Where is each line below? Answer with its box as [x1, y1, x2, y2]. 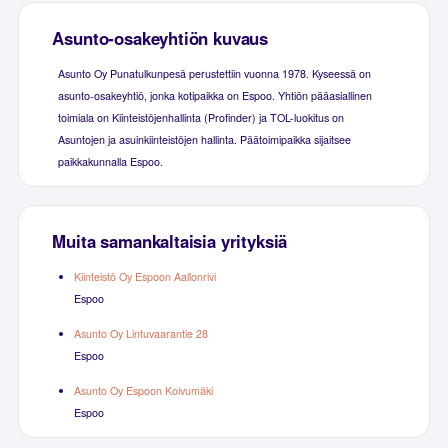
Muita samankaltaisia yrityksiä [52, 228, 288, 253]
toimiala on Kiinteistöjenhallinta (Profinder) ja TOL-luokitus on [57, 109, 344, 125]
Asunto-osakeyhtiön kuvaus [52, 25, 269, 50]
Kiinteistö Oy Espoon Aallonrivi [73, 268, 216, 284]
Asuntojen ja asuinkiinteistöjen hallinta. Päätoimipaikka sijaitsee [57, 131, 351, 147]
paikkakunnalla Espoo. [57, 153, 163, 169]
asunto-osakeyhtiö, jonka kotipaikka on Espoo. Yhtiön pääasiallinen [57, 87, 372, 103]
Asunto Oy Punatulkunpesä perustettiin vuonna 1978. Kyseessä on [57, 65, 371, 81]
